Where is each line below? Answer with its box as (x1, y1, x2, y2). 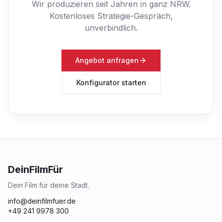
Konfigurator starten (76, 78, 146, 87)
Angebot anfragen (75, 55, 139, 64)
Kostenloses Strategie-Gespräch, (49, 10, 173, 21)
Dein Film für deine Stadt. (8, 180, 89, 189)
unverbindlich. (84, 22, 138, 33)
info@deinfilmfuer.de (8, 196, 76, 205)
